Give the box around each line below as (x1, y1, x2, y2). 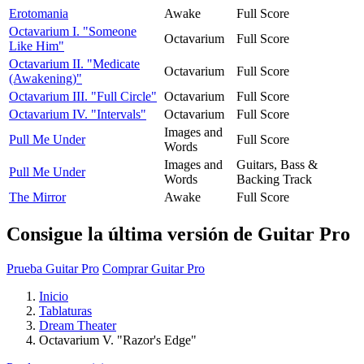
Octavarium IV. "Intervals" (9, 106, 146, 121)
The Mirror (9, 189, 66, 204)
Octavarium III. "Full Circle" (9, 89, 157, 103)
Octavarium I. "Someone (9, 24, 136, 38)
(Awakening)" (9, 71, 82, 85)
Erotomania (9, 6, 68, 20)
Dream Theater (39, 318, 116, 332)
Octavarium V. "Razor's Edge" (39, 332, 197, 347)
